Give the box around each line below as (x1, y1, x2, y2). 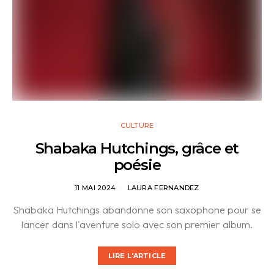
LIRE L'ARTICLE (108, 251, 166, 261)
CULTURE (120, 120, 154, 130)
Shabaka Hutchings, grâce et (35, 139, 239, 157)
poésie (113, 155, 161, 174)
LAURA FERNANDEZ (127, 183, 199, 192)
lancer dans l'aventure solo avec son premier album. (21, 217, 253, 231)
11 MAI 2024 (75, 183, 116, 192)
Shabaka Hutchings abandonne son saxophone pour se (13, 202, 261, 216)
